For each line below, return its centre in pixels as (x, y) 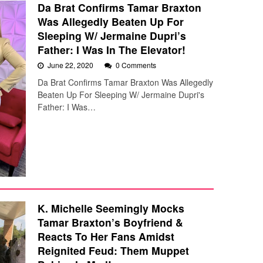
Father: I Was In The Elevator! (112, 50)
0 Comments (136, 65)
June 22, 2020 (71, 65)
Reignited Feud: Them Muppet (113, 251)
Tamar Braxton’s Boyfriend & (110, 222)
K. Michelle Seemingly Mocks (111, 208)
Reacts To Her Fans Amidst (106, 237)
